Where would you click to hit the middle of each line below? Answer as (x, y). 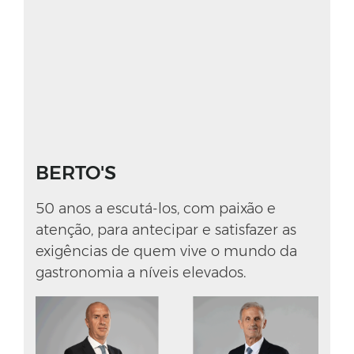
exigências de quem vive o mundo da (166, 252)
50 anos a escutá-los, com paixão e (156, 209)
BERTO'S (76, 173)
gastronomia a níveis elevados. (141, 273)
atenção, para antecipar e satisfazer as (166, 230)
